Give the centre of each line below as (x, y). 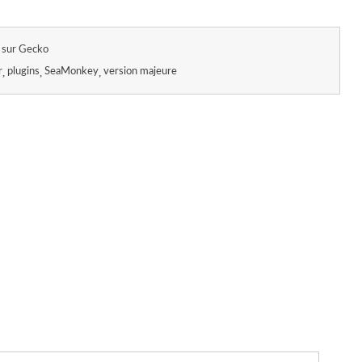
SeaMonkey (72, 71)
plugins (23, 71)
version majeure (140, 71)
